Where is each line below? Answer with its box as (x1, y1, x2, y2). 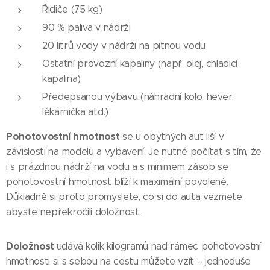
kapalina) (42, 73, 81, 85)
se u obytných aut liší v (119, 131, 224, 143)
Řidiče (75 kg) (42, 4, 102, 16)
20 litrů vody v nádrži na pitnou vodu (42, 40, 206, 52)
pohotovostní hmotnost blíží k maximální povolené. (6, 176, 228, 188)
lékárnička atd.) (42, 106, 108, 118)
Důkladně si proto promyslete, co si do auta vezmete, (6, 191, 244, 203)
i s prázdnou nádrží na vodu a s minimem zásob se (6, 161, 228, 173)
